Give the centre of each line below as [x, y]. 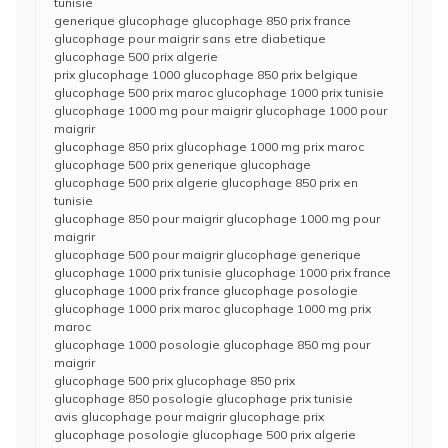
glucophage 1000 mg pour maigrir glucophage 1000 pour [220, 110]
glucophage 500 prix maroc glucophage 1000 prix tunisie [219, 92]
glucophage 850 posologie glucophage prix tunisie [203, 398]
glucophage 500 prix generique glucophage [182, 164]
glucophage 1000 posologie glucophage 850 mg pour [212, 344]
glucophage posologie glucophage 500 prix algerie [205, 434]
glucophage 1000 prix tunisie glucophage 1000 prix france [222, 272]
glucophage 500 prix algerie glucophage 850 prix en [206, 182]
